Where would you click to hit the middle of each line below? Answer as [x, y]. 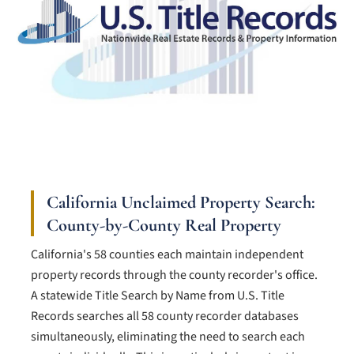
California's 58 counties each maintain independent [167, 255]
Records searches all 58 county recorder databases [165, 316]
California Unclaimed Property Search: [181, 202]
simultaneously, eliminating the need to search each [168, 337]
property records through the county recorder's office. [174, 275]
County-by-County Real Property [164, 225]
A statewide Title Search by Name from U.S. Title [158, 296]
